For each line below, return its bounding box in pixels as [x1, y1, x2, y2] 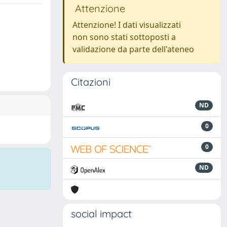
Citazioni [71, 75, 110, 88]
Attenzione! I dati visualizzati [72, 19, 181, 30]
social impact [71, 207, 132, 220]
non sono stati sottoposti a [72, 31, 176, 43]
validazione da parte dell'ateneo [72, 44, 194, 55]
